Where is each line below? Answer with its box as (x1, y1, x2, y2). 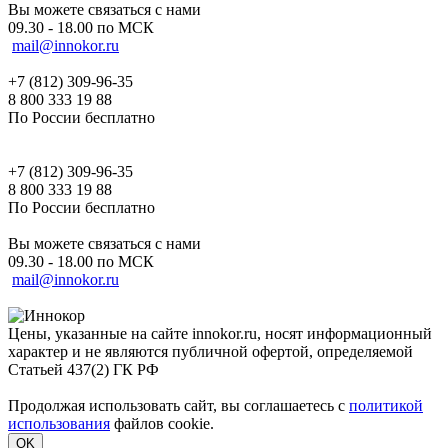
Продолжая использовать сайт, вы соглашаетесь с (8, 397, 349, 415)
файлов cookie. (110, 415, 214, 433)
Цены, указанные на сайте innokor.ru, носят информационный (8, 325, 432, 343)
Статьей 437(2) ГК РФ (8, 361, 159, 379)
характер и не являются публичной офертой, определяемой (8, 343, 413, 361)
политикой (349, 397, 423, 415)
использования (8, 415, 110, 433)
